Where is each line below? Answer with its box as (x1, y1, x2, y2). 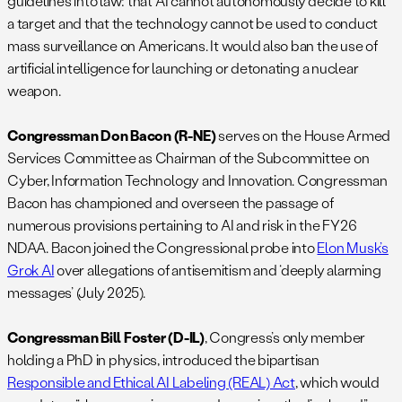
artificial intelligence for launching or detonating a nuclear (7, 58, 359, 78)
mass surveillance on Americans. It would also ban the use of (7, 36, 378, 56)
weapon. (7, 81, 61, 100)
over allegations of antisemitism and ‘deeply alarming (54, 260, 381, 280)
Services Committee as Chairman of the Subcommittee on (7, 148, 370, 168)
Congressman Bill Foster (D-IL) (7, 328, 205, 347)
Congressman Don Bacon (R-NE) (7, 126, 219, 145)
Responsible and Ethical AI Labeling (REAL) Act (7, 372, 295, 392)
